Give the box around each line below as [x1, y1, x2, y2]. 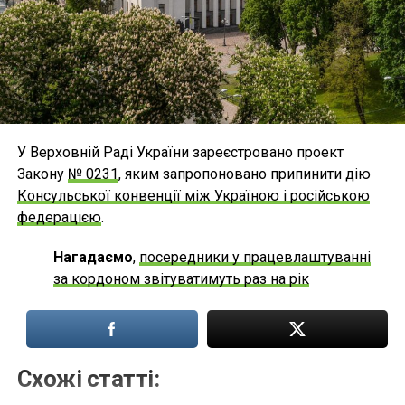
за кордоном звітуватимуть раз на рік [52, 270, 309, 288]
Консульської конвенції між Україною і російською [16, 187, 370, 205]
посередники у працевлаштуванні [138, 249, 371, 267]
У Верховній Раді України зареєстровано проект [16, 144, 344, 162]
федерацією [16, 209, 101, 227]
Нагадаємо [52, 249, 133, 267]
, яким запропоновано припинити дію [118, 165, 371, 184]
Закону [16, 165, 68, 184]
